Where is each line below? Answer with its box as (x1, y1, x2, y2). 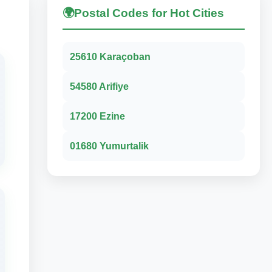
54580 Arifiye (70, 81, 129, 92)
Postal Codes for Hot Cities (74, 7, 224, 19)
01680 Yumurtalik (70, 141, 149, 151)
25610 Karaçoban (70, 52, 151, 62)
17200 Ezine (70, 111, 125, 121)
